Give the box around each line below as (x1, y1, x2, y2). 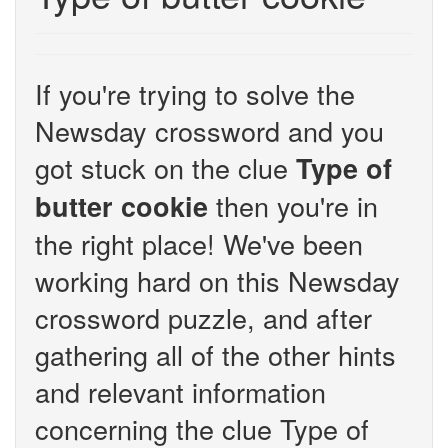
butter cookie (35, 187, 208, 225)
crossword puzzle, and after (35, 298, 372, 337)
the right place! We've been (35, 224, 363, 263)
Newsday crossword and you (35, 111, 384, 150)
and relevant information (35, 372, 326, 411)
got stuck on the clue (35, 148, 296, 187)
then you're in (208, 186, 378, 225)
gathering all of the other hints (35, 335, 396, 374)
